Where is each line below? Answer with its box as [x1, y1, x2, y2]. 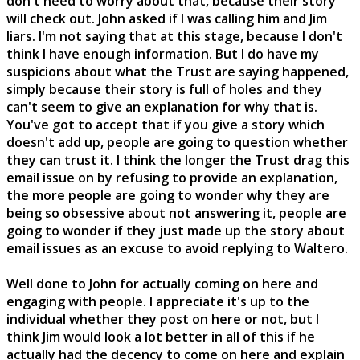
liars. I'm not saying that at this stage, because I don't [6, 27, 342, 45]
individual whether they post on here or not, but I [6, 309, 319, 328]
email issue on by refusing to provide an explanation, [6, 168, 337, 186]
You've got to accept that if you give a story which [6, 115, 325, 133]
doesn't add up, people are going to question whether [6, 133, 348, 151]
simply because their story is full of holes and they [6, 80, 322, 98]
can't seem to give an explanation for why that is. [6, 97, 317, 116]
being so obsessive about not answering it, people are [6, 203, 346, 222]
